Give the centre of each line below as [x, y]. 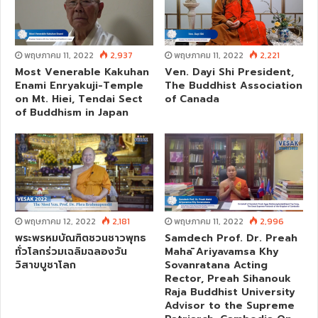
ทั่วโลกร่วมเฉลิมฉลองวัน [71, 252]
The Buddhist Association [234, 86]
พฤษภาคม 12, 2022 [60, 222]
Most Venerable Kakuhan [82, 72]
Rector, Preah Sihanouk [228, 279]
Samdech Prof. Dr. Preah [231, 238]
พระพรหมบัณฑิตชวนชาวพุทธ [81, 238]
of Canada [192, 99]
